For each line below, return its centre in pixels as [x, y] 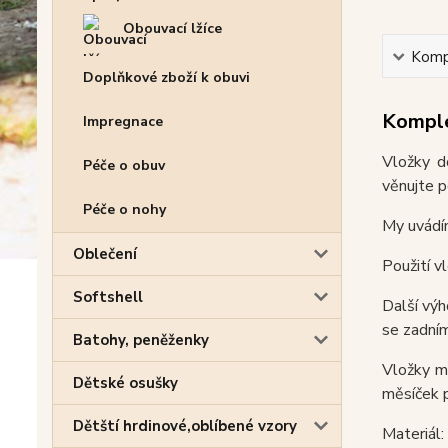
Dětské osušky [125, 383]
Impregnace [123, 122]
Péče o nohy [124, 210]
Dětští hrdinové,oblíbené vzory [185, 426]
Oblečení [105, 254]
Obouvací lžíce [172, 29]
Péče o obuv [124, 166]
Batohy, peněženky [141, 340]
